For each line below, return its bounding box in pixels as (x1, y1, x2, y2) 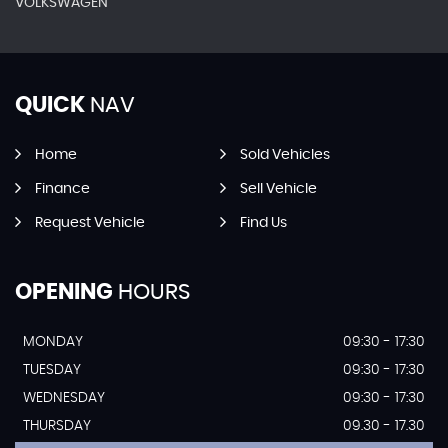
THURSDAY (23, 419, 91, 433)
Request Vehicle (35, 216, 145, 230)
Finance (35, 182, 90, 196)
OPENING (15, 281, 113, 303)
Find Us (239, 216, 287, 230)
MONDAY (23, 335, 83, 349)
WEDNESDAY (23, 391, 105, 405)
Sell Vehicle (239, 182, 317, 196)
